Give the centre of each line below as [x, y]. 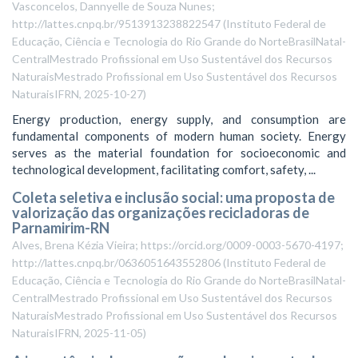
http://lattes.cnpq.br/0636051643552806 [116, 263]
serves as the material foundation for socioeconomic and [179, 152]
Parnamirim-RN [61, 228]
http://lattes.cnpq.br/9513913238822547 [116, 24]
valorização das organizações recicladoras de [161, 213]
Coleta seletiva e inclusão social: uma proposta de [173, 197]
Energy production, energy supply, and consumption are [179, 119]
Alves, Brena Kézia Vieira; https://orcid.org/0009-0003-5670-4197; [178, 245]
